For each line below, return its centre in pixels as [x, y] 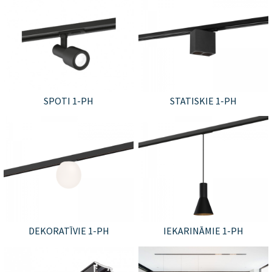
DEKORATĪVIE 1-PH [69, 231]
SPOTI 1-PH [69, 100]
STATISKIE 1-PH [203, 100]
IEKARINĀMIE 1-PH [203, 231]
